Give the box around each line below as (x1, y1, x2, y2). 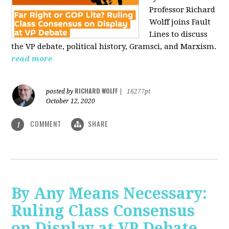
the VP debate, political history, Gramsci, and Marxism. (11, 41, 217, 51)
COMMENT (28, 118, 64, 129)
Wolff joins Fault (149, 17, 211, 27)
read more (11, 54, 53, 63)
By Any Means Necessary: (11, 185, 208, 203)
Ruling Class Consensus (11, 202, 195, 220)
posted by (46, 87, 75, 95)
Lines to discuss (149, 29, 208, 39)
